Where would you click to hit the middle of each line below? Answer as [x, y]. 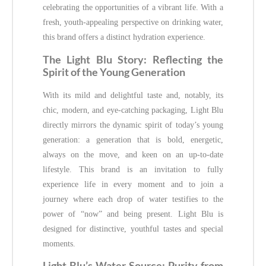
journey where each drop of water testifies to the [133, 199]
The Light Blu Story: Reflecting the [133, 59]
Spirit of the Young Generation [114, 72]
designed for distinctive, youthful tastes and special [133, 229]
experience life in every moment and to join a [133, 184]
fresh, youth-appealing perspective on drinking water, [133, 23]
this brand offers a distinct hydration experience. [124, 37]
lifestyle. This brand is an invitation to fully [133, 169]
